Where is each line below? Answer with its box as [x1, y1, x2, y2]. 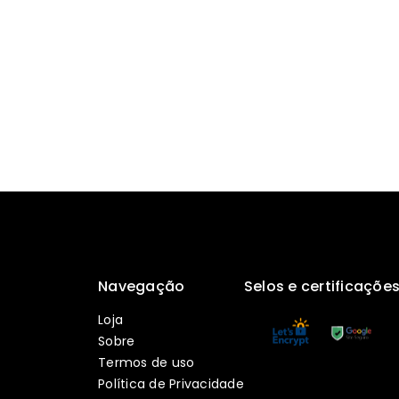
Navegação [98, 275, 185, 297]
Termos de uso [98, 353, 195, 371]
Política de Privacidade [98, 374, 244, 393]
